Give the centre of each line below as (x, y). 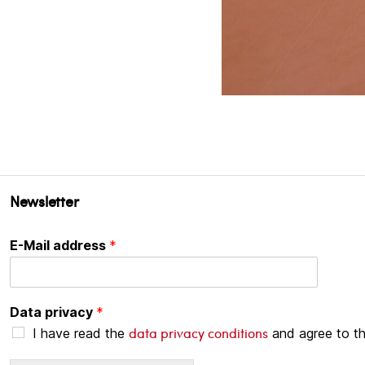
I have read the (81, 333)
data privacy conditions (198, 332)
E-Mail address (59, 245)
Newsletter (44, 200)
